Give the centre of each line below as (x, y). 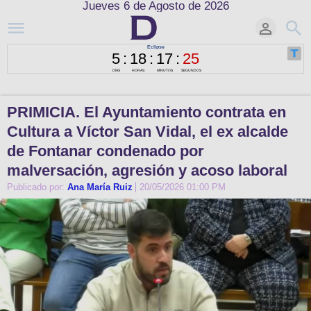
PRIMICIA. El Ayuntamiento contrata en (146, 112)
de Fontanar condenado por (106, 151)
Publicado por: (37, 187)
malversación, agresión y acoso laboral (147, 170)
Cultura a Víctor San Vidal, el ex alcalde (148, 132)
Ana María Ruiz (100, 187)
